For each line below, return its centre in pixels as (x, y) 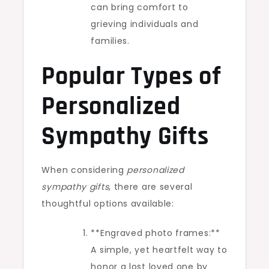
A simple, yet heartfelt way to (159, 250)
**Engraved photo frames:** (156, 233)
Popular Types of (131, 77)
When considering (84, 170)
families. (110, 41)
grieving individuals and (145, 24)
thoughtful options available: (108, 204)
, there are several (151, 187)
